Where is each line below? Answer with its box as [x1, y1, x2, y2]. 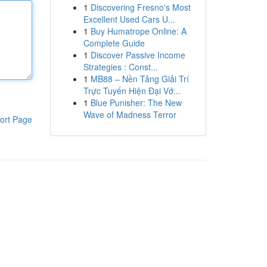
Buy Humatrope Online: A [90, 25, 187, 37]
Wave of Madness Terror [83, 108, 176, 120]
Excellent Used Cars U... [83, 13, 175, 25]
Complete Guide [83, 37, 145, 49]
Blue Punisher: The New [90, 97, 182, 108]
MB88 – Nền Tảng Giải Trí [90, 73, 189, 85]
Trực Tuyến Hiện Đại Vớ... [83, 85, 181, 97]
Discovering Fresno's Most [90, 1, 191, 13]
